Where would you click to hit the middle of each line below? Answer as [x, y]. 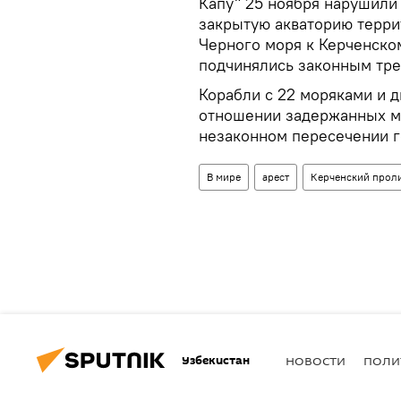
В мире [224, 177]
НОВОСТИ [316, 360]
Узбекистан [216, 360]
